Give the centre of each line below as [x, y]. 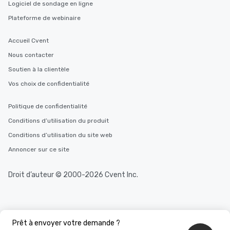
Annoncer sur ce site [39, 149]
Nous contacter [31, 55]
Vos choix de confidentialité [49, 84]
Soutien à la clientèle [39, 69]
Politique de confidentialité [48, 106]
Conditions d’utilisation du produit [59, 121]
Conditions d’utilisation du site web [60, 135]
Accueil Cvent [28, 41]
